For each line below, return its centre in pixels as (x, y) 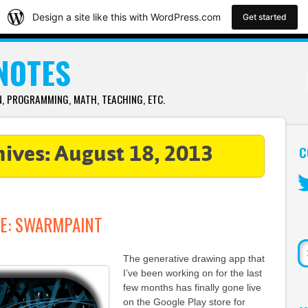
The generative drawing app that (194, 258)
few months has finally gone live (192, 287)
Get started (265, 16)
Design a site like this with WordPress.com (126, 17)
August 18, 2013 (133, 156)
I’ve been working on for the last (192, 273)
